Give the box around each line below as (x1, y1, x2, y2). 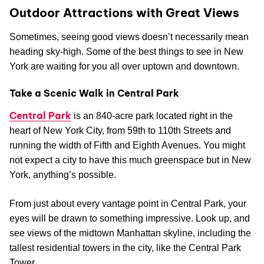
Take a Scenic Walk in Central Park (9, 87, 179, 99)
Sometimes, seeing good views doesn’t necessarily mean (9, 31, 249, 42)
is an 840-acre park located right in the (71, 110, 233, 121)
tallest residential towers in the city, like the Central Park (9, 242, 241, 253)
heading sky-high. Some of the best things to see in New (9, 46, 243, 57)
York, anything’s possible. (9, 169, 116, 180)
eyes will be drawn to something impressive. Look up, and (9, 213, 250, 223)
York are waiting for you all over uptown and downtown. (9, 61, 239, 71)
